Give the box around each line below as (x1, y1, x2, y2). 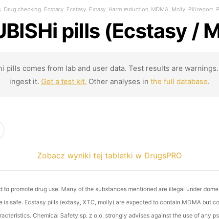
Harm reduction (109, 6, 149, 13)
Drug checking (3, 6, 42, 13)
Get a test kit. (41, 77, 87, 87)
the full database (151, 77, 208, 87)
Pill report (188, 6, 213, 13)
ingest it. (9, 77, 41, 87)
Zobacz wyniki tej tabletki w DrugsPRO (37, 150, 182, 160)
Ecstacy (44, 6, 64, 13)
